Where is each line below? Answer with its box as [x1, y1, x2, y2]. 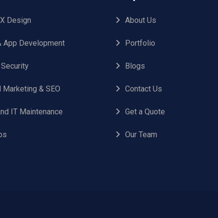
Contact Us [125, 84, 162, 93]
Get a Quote [125, 107, 165, 116]
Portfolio [125, 38, 155, 48]
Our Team [125, 130, 157, 139]
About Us [125, 16, 156, 25]
